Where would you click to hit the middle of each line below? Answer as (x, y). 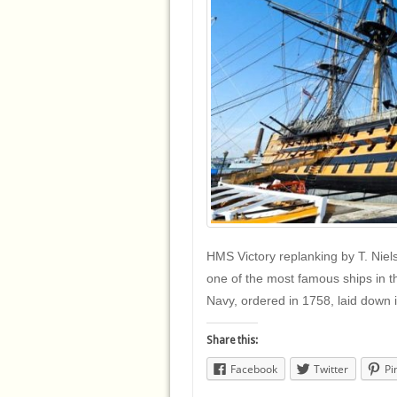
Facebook (254, 370)
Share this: (232, 341)
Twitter (331, 370)
